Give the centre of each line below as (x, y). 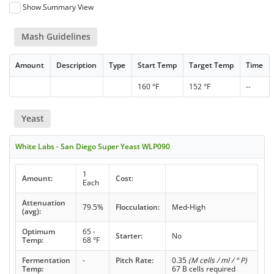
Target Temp (212, 65)
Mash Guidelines (56, 37)
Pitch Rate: (134, 260)
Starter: (129, 235)
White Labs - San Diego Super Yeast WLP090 (93, 146)
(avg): (31, 211)
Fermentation (46, 260)
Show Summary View (58, 7)
